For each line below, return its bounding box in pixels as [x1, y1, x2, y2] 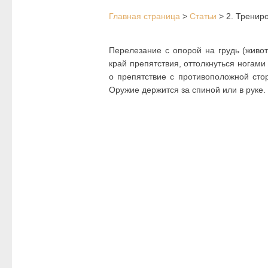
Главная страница [109, 11, 180, 22]
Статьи [190, 11, 217, 22]
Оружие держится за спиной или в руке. [109, 85, 266, 95]
